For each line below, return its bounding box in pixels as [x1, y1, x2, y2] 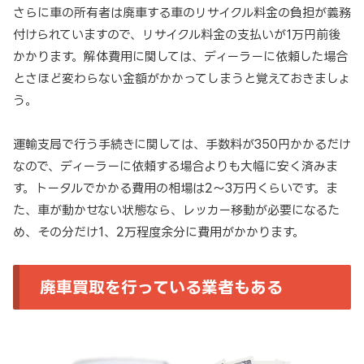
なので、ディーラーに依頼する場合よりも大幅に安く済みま [13, 159, 338, 174]
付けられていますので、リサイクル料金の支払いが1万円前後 [13, 28, 340, 42]
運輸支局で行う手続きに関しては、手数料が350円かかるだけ [13, 137, 351, 152]
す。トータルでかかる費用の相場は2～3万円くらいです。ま [13, 181, 338, 196]
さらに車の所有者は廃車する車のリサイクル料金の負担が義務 [13, 6, 351, 20]
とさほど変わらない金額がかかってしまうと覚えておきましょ [13, 71, 350, 86]
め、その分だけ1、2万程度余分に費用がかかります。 [13, 225, 305, 240]
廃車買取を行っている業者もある [40, 278, 283, 297]
